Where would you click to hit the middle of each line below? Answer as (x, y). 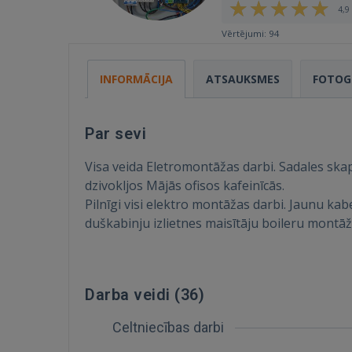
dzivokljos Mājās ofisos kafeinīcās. (185, 185)
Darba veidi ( (133, 295)
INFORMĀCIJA (136, 79)
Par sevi (115, 134)
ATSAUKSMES (243, 79)
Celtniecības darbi (170, 327)
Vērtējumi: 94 (251, 33)
